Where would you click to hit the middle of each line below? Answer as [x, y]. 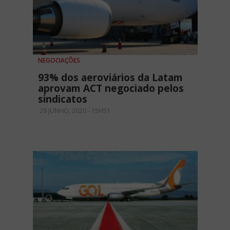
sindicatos [63, 99]
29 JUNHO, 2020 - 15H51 [74, 110]
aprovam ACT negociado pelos [111, 88]
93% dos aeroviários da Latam [110, 77]
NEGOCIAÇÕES [59, 60]
